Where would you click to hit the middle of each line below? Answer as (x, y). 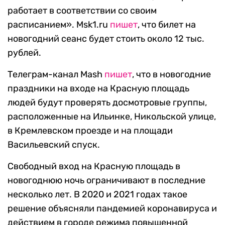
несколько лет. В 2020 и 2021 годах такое (97, 195)
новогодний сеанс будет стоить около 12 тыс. (106, 39)
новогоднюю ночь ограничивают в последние (106, 181)
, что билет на (167, 25)
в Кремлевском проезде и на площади (90, 131)
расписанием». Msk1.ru (59, 25)
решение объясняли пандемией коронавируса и (112, 209)
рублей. (24, 53)
